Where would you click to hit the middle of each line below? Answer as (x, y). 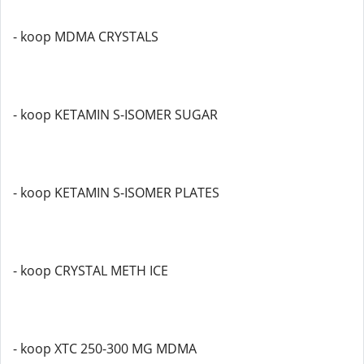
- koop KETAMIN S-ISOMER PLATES (116, 193)
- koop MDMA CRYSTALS (86, 37)
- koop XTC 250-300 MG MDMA (105, 349)
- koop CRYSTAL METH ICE (91, 271)
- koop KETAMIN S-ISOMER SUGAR (115, 115)
